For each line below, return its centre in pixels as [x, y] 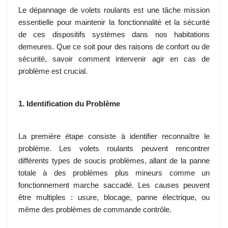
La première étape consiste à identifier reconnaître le [114, 137]
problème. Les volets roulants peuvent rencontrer [114, 149]
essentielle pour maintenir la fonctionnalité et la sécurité [114, 23]
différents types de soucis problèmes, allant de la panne [114, 161]
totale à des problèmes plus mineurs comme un [114, 173]
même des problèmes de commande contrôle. [95, 210]
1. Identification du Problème [69, 104]
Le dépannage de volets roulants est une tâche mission [114, 10]
